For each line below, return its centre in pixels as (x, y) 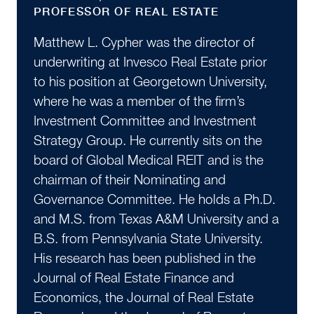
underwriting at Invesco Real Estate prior (150, 62)
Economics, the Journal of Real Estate (143, 298)
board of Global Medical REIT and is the (148, 160)
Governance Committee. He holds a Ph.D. (154, 199)
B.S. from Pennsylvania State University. (148, 239)
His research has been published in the (144, 258)
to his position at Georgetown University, (150, 82)
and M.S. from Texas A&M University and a (156, 219)
